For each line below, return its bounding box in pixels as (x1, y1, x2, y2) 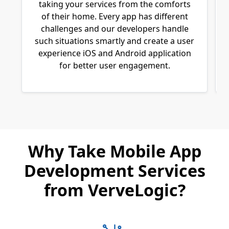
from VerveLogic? (43, 178, 186, 201)
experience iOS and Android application (38, 47, 191, 59)
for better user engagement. (59, 59, 170, 71)
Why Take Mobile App (28, 140, 201, 162)
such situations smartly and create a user (35, 35, 194, 47)
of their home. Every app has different (41, 10, 188, 22)
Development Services (24, 159, 205, 181)
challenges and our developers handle (40, 22, 189, 34)
